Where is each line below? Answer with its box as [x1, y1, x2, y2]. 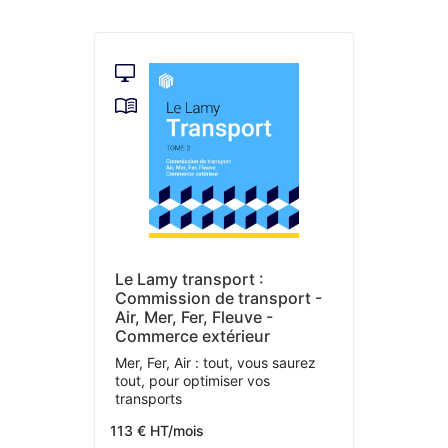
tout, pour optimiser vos [115, 371, 270, 389]
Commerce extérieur [115, 325, 270, 346]
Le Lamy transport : [115, 268, 264, 289]
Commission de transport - [115, 287, 322, 308]
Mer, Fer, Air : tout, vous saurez [115, 353, 316, 371]
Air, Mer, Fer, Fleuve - [115, 306, 273, 327]
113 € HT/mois [110, 421, 204, 439]
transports [115, 389, 182, 407]
